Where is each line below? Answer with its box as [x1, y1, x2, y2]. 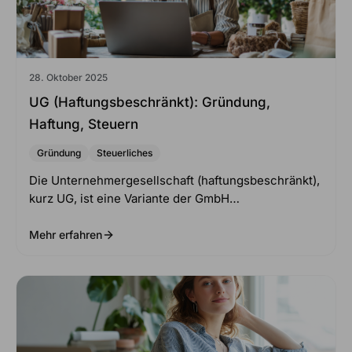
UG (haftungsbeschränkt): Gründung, [29, 94, 270, 111]
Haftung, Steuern [29, 116, 142, 133]
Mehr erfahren [29, 228, 102, 242]
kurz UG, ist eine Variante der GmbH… [29, 191, 240, 207]
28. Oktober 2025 [29, 71, 108, 84]
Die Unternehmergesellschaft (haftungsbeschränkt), [29, 173, 320, 189]
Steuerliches [97, 147, 152, 159]
